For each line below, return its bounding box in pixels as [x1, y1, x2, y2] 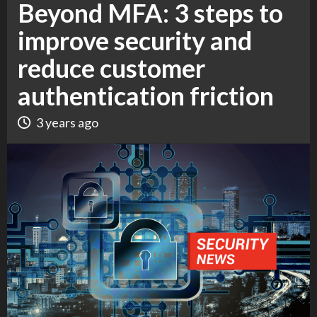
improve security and [18, 25, 252, 56]
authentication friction [18, 80, 274, 111]
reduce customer [18, 52, 205, 83]
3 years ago [36, 115, 98, 130]
